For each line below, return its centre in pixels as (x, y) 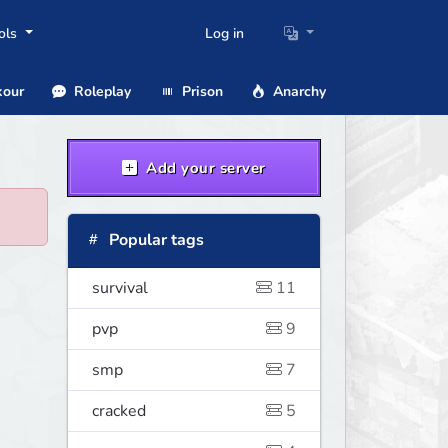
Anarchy (297, 91)
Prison (200, 91)
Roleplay (100, 91)
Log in (225, 34)
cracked (118, 411)
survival (119, 288)
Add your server (203, 168)
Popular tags (154, 240)
